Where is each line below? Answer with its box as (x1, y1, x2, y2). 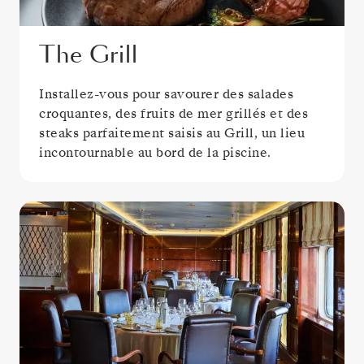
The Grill (39, 39, 138, 71)
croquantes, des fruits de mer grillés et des (39, 105, 308, 123)
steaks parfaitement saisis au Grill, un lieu (39, 124, 305, 143)
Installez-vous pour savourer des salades (39, 85, 293, 104)
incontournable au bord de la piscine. (39, 144, 271, 162)
